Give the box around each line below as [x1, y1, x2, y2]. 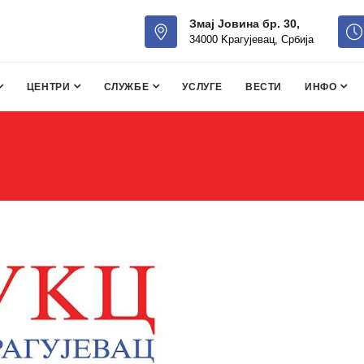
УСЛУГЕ [182, 81, 223, 93]
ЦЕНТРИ [26, 81, 74, 93]
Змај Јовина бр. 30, [189, 17, 300, 31]
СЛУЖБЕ [103, 81, 152, 93]
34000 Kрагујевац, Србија [189, 33, 314, 46]
